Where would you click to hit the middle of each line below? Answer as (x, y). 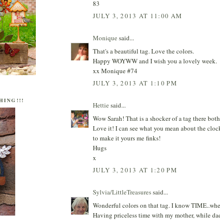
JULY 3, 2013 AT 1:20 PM (135, 170)
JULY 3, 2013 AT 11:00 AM (138, 16)
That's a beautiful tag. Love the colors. (143, 51)
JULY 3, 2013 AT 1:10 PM (135, 83)
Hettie (101, 105)
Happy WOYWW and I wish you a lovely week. (155, 61)
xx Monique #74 (115, 70)
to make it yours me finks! (127, 138)
